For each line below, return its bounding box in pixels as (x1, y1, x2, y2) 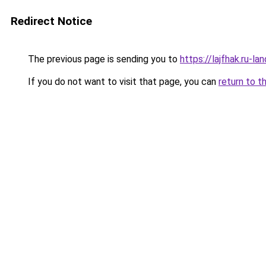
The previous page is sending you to (26, 53, 180, 65)
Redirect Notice (11, 14, 92, 28)
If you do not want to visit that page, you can (26, 76, 218, 87)
